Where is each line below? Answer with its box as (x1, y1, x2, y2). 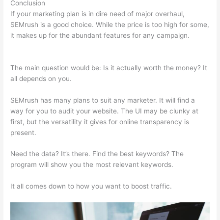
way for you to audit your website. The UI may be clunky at (10, 107, 199, 115)
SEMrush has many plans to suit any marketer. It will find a (10, 96, 195, 104)
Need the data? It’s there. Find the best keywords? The (10, 150, 184, 158)
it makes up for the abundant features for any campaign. (10, 31, 192, 39)
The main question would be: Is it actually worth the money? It (10, 63, 208, 72)
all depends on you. (10, 74, 72, 82)
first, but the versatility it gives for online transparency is (10, 117, 190, 126)
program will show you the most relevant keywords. (10, 161, 174, 169)
